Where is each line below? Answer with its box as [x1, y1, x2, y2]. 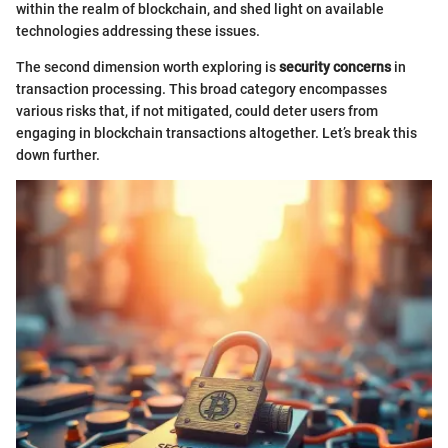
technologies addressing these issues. [16, 22, 260, 39]
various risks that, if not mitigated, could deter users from [16, 102, 378, 119]
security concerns [279, 58, 391, 75]
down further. [16, 146, 100, 163]
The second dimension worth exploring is [16, 58, 279, 75]
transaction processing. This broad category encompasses [16, 80, 387, 97]
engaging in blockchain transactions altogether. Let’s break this [16, 124, 417, 141]
